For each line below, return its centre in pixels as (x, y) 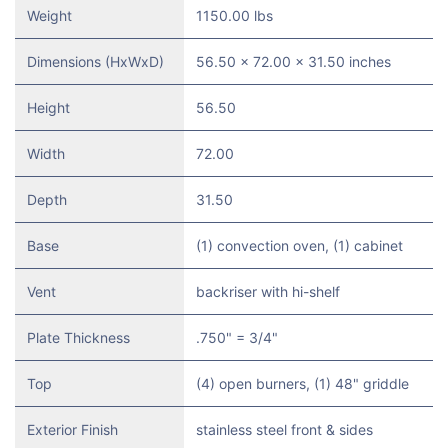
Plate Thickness (78, 337)
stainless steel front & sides (284, 429)
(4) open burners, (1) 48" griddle (302, 383)
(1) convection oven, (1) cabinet (299, 245)
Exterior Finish (72, 429)
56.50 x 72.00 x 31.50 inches (293, 61)
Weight (49, 15)
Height (48, 107)
